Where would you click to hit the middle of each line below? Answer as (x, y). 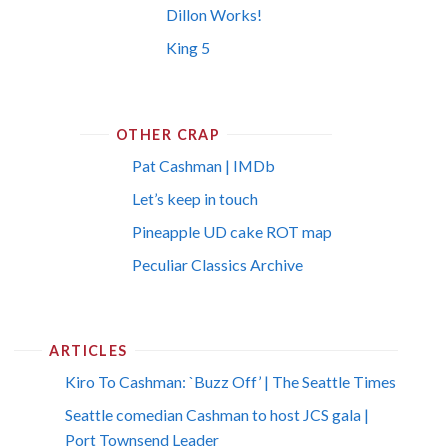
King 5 (188, 47)
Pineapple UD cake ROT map (231, 231)
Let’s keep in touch (194, 198)
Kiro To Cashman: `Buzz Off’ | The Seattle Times (231, 382)
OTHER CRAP (168, 134)
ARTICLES (88, 351)
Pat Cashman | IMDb (203, 165)
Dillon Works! (214, 15)
